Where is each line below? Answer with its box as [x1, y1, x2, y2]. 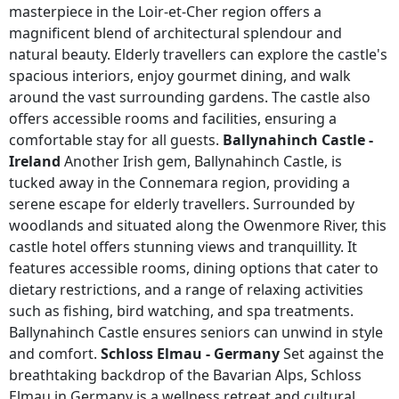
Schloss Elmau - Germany [101, 344, 280, 363]
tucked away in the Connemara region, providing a [9, 173, 350, 192]
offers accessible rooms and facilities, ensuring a [9, 109, 337, 128]
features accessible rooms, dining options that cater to [9, 258, 379, 278]
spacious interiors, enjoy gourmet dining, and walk [9, 66, 351, 85]
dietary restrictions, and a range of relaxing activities [9, 280, 363, 299]
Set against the [280, 344, 384, 363]
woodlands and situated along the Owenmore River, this [9, 216, 387, 235]
